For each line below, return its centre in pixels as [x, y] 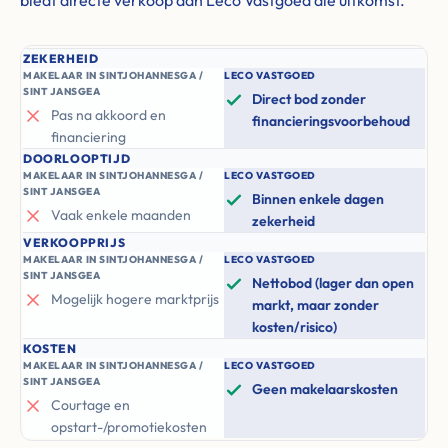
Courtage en [90, 405]
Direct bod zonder [309, 99]
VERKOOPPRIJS [74, 242]
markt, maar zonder [315, 305]
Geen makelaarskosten [325, 389]
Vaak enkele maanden [121, 215]
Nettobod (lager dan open [333, 283]
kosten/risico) [294, 327]
